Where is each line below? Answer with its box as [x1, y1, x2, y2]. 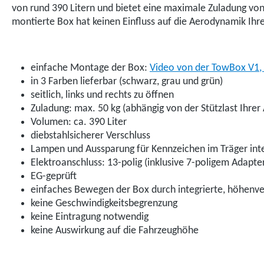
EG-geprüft [31, 171, 77, 182]
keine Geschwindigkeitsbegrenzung [31, 198, 177, 209]
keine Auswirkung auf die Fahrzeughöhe [31, 225, 199, 236]
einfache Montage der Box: [31, 62, 150, 74]
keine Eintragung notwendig [31, 212, 148, 223]
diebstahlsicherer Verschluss [31, 130, 150, 141]
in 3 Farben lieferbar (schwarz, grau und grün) [31, 76, 223, 87]
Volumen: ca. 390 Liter [31, 117, 127, 128]
